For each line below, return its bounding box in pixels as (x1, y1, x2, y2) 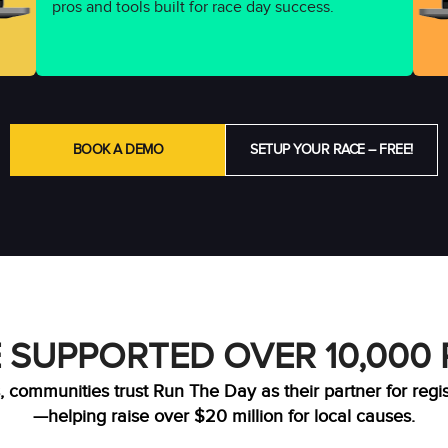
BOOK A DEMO (72, 142, 163, 158)
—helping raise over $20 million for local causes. (33, 406, 415, 427)
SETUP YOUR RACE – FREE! (250, 142, 413, 158)
